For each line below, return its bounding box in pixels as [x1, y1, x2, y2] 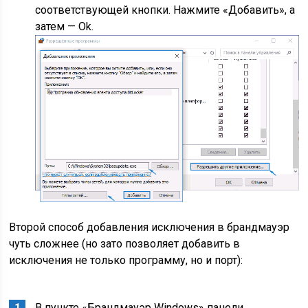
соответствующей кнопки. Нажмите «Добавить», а [35, 3, 296, 16]
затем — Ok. [35, 19, 97, 33]
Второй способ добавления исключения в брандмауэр [9, 221, 290, 234]
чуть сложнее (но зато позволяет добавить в [9, 237, 241, 251]
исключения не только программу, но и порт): [9, 254, 243, 267]
